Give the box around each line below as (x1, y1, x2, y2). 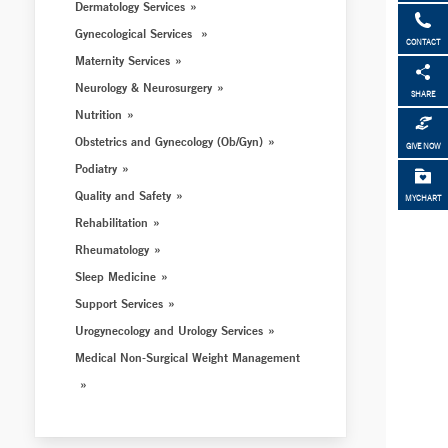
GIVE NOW (405, 141, 441, 152)
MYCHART (405, 193, 441, 204)
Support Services (75, 295, 164, 311)
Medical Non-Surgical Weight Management (75, 349, 301, 365)
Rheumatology (75, 241, 150, 257)
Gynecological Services (75, 25, 197, 41)
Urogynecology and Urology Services (75, 322, 264, 338)
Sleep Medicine (75, 268, 157, 284)
